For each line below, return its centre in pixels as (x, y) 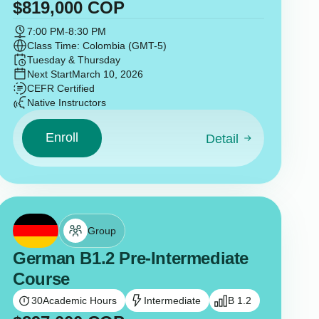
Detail (223, 138)
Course (41, 278)
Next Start (50, 74)
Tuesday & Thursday (74, 59)
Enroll (62, 138)
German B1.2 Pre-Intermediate (131, 258)
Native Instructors (67, 102)
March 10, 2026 (108, 74)
